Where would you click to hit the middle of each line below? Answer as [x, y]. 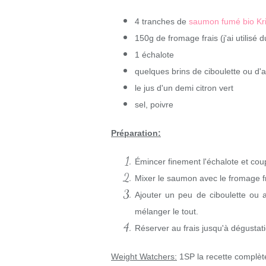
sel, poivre [154, 104]
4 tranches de [162, 21]
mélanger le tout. [167, 211]
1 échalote [154, 54]
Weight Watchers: [144, 256]
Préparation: [136, 133]
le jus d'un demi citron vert [184, 88]
